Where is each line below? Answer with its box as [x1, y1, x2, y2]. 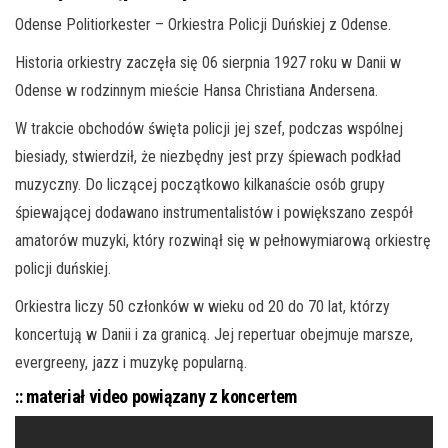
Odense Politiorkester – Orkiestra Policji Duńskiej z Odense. [15, 15, 391, 34]
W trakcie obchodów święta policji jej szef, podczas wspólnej [15, 119, 403, 138]
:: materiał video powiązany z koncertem [15, 386, 297, 407]
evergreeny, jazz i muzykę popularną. [15, 353, 247, 372]
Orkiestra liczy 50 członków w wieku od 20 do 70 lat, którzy [15, 297, 390, 316]
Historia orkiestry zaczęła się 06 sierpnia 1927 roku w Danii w [15, 53, 401, 72]
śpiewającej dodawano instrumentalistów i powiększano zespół [15, 203, 413, 222]
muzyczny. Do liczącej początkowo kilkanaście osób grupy [15, 175, 385, 194]
